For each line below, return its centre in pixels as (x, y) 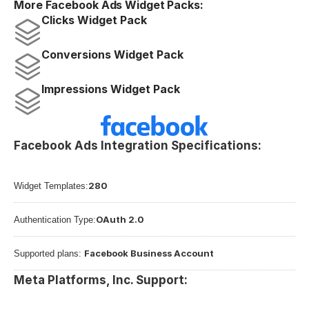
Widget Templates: (51, 186)
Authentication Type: (55, 220)
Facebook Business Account (149, 253)
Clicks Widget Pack (94, 20)
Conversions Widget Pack (112, 54)
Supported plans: (49, 253)
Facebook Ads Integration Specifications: (138, 146)
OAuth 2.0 (120, 219)
